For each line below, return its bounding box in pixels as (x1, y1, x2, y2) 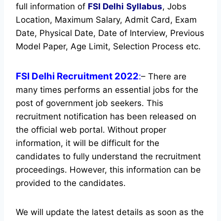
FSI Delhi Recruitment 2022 (16, 70, 139, 82)
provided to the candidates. (16, 178, 126, 188)
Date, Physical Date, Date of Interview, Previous (16, 28, 204, 38)
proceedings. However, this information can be (16, 164, 201, 175)
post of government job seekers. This (16, 98, 163, 108)
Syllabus (126, 1, 162, 11)
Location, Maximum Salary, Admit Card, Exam (16, 14, 197, 25)
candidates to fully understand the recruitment (16, 151, 201, 161)
